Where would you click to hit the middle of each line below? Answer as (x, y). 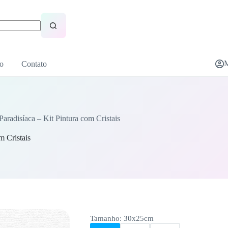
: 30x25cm (136, 218)
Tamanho (105, 218)
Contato (34, 64)
